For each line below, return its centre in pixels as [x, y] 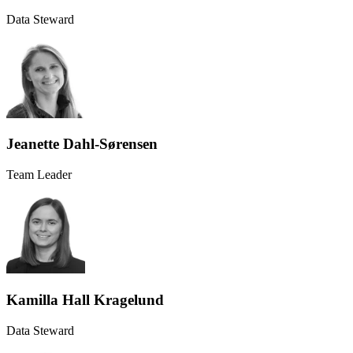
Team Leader [39, 175]
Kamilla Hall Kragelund [85, 299]
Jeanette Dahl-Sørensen [82, 144]
